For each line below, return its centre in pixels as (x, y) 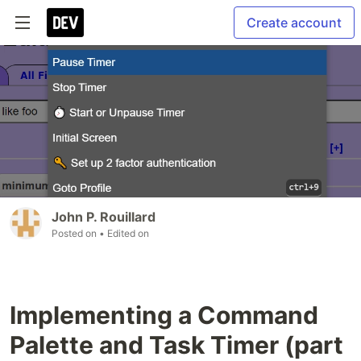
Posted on (75, 233)
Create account (294, 23)
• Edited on (124, 233)
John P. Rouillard (104, 216)
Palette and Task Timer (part (176, 344)
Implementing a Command (164, 315)
